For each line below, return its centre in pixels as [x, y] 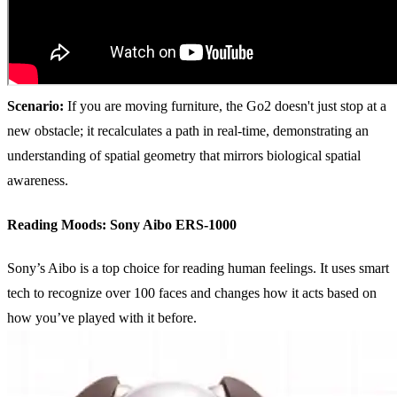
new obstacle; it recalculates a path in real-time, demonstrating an [188, 131]
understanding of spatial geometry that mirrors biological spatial [184, 156]
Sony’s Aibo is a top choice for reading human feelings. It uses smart [198, 268]
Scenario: [37, 106]
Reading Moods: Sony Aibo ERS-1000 [122, 224]
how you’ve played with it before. [102, 317]
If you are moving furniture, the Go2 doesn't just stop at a [227, 106]
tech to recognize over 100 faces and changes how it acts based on [192, 292]
